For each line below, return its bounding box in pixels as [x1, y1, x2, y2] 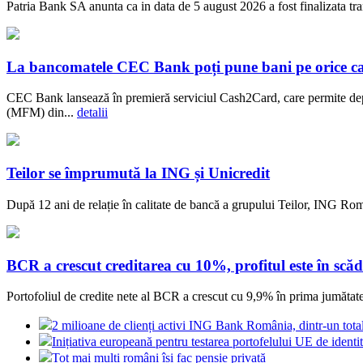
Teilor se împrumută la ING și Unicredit [6, 164, 270, 182]
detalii [77, 105, 108, 120]
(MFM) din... [6, 105, 77, 120]
